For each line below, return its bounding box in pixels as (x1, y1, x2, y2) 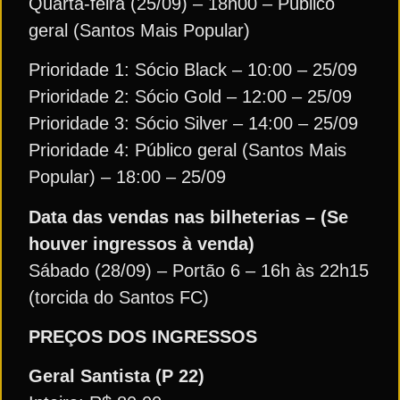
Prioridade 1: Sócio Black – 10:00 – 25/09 (29, 60, 357, 80)
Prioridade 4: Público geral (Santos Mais (29, 140, 346, 161)
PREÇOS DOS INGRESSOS (29, 326, 289, 346)
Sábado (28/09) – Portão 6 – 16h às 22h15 (29, 260, 369, 280)
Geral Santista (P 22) (29, 366, 204, 387)
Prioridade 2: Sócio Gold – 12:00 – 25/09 (29, 87, 352, 107)
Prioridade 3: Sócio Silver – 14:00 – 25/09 (29, 113, 358, 134)
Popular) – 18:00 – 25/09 (29, 167, 226, 187)
